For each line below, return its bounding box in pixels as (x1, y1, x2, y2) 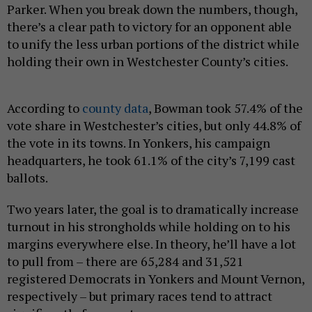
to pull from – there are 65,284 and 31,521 (7, 253, 244, 270)
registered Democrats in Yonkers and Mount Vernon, (7, 270, 304, 288)
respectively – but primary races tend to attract (7, 288, 272, 305)
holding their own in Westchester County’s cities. (7, 53, 288, 70)
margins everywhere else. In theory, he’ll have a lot (7, 235, 296, 253)
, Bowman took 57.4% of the (148, 100, 303, 117)
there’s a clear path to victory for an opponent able (7, 18, 292, 36)
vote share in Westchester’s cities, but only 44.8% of (7, 117, 301, 134)
